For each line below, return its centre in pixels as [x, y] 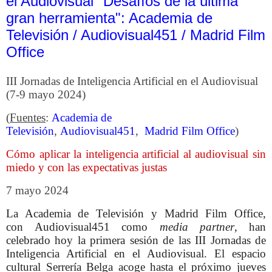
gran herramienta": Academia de [109, 18]
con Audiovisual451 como [83, 226]
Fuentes [28, 118]
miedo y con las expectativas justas [87, 167]
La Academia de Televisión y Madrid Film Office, [136, 213]
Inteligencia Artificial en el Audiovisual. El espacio [136, 253]
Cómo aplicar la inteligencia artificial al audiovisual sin [136, 154]
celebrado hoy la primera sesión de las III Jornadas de [136, 240]
